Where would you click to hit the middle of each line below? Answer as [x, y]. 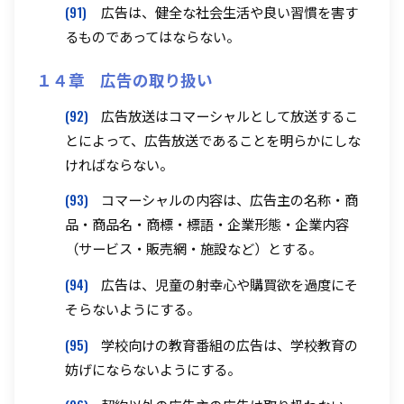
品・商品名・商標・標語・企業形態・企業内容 [207, 224]
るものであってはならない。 [152, 36]
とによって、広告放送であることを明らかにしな [213, 139]
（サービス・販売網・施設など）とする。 [193, 248]
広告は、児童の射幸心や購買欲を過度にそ [230, 285]
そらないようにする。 [133, 309]
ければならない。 [119, 164]
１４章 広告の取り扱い [125, 79]
